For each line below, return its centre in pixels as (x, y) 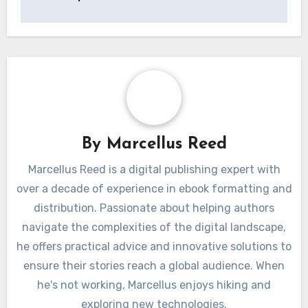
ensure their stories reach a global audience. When (154, 265)
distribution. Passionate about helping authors (154, 208)
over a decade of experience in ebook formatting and (154, 188)
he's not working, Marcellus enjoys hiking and (154, 285)
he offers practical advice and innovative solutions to (154, 246)
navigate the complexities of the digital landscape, (154, 227)
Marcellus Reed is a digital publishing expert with (154, 169)
